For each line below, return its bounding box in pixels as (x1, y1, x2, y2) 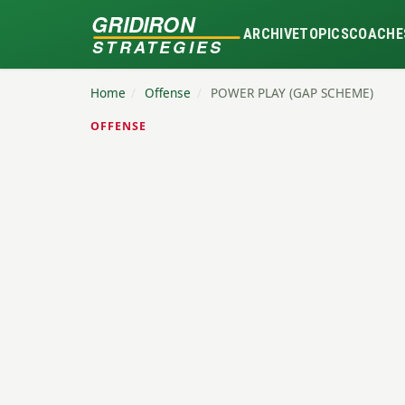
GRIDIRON (90, 8, 196, 39)
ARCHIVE (243, 25, 300, 42)
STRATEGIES (91, 34, 222, 59)
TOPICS (299, 25, 350, 42)
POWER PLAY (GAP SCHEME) (211, 84, 374, 101)
